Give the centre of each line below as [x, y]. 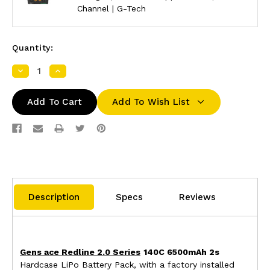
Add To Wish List [151, 102]
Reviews [197, 197]
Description [54, 197]
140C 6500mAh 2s [181, 252]
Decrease [37, 72]
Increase [72, 72]
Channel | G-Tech [111, 9]
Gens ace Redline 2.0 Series [80, 252]
